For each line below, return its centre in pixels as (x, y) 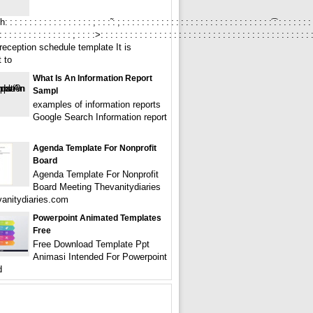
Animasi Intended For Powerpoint (100, 257)
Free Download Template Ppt (91, 244)
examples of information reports (97, 104)
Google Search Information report (100, 117)
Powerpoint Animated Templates (97, 218)
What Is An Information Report (93, 78)
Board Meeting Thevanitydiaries (97, 187)
